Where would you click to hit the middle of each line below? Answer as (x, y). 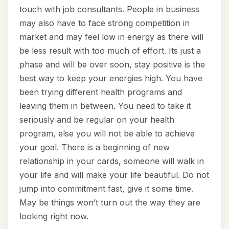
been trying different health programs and (101, 92)
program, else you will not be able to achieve (107, 134)
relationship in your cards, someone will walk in (112, 161)
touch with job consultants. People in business (109, 9)
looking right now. (54, 216)
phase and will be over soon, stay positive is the (112, 65)
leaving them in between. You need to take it (105, 106)
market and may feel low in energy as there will (111, 37)
